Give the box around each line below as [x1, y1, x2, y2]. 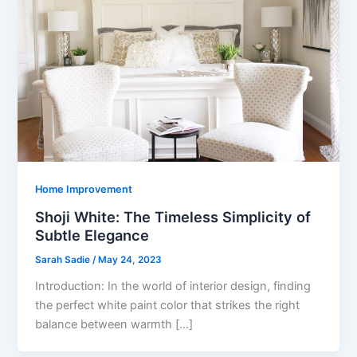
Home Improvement [35, 183, 133, 196]
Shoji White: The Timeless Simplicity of [35, 207, 312, 226]
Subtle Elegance [35, 226, 150, 244]
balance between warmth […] [35, 316, 194, 331]
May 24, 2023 [98, 253, 163, 265]
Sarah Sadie [35, 253, 93, 265]
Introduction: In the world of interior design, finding [35, 278, 312, 293]
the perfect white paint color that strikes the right [35, 297, 300, 312]
